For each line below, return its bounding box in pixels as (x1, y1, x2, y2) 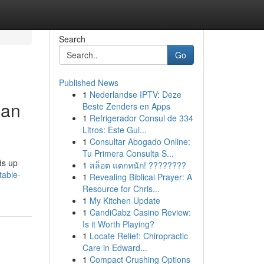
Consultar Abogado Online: (89, 136, 190, 147)
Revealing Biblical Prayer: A (89, 171, 192, 183)
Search (58, 33, 85, 45)
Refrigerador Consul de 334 (89, 112, 193, 124)
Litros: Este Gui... (82, 124, 147, 136)
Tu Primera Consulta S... (82, 147, 174, 159)
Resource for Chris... (82, 183, 160, 194)
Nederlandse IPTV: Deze (89, 88, 181, 100)
